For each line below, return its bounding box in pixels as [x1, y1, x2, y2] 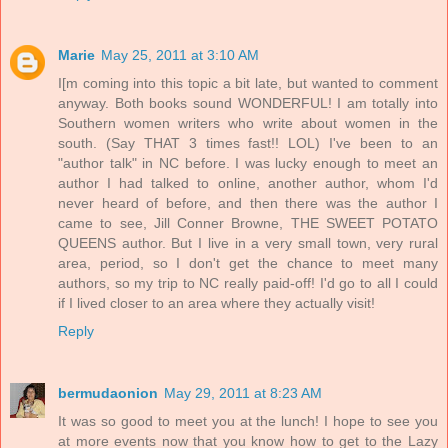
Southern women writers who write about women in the [58, 115, 438, 132]
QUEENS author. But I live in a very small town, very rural [58, 235, 438, 252]
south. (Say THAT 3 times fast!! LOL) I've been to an [58, 135, 438, 152]
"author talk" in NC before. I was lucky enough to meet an [58, 155, 438, 172]
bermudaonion [58, 385, 158, 402]
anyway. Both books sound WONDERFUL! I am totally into [58, 95, 438, 112]
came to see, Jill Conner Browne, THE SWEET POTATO [58, 215, 438, 232]
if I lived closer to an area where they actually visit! [58, 295, 375, 312]
